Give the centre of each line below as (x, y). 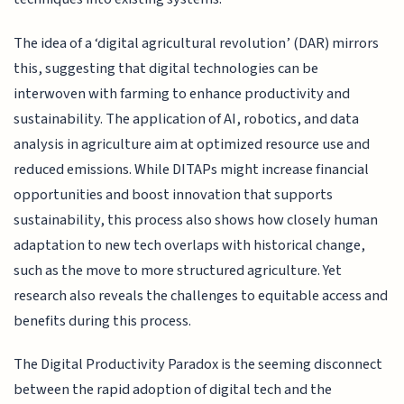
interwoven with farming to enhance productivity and (182, 93)
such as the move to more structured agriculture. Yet (178, 270)
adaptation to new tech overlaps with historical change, (190, 245)
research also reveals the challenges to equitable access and (201, 295)
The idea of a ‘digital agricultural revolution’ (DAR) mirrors (197, 43)
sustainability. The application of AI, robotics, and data (187, 119)
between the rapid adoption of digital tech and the (173, 390)
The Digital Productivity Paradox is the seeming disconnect (198, 365)
